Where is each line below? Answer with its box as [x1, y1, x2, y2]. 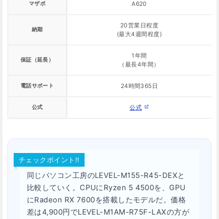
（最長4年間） [119, 60, 160, 68]
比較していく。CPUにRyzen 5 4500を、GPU [27, 182, 186, 192]
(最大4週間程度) [116, 30, 162, 38]
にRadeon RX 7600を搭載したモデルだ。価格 [27, 195, 186, 204]
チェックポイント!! [19, 155, 80, 164]
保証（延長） [20, 56, 54, 63]
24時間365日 [120, 82, 158, 89]
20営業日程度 [120, 21, 159, 29]
